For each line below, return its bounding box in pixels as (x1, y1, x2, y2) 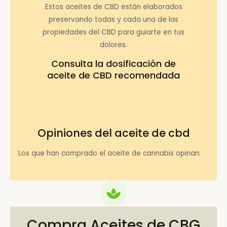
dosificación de (106, 57, 176, 70)
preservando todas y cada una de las (49, 14, 178, 24)
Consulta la (51, 57, 106, 70)
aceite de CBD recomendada (47, 69, 180, 82)
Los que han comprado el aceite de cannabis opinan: (18, 148, 201, 159)
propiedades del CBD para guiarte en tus (43, 27, 184, 37)
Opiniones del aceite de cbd (37, 125, 190, 140)
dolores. (100, 40, 127, 50)
